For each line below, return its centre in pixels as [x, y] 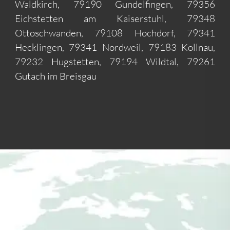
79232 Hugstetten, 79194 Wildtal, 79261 [115, 61]
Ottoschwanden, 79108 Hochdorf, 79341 [115, 33]
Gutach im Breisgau [55, 76]
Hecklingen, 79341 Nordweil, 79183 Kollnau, [115, 47]
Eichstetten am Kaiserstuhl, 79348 [115, 18]
